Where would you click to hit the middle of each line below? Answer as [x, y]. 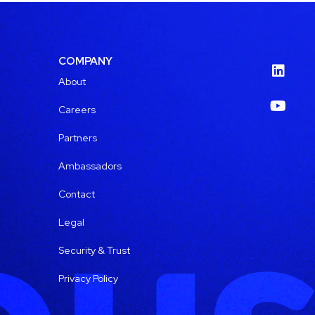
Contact [77, 194]
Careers [77, 110]
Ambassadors [90, 166]
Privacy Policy [89, 279]
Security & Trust [95, 251]
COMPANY [86, 62]
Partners [78, 138]
